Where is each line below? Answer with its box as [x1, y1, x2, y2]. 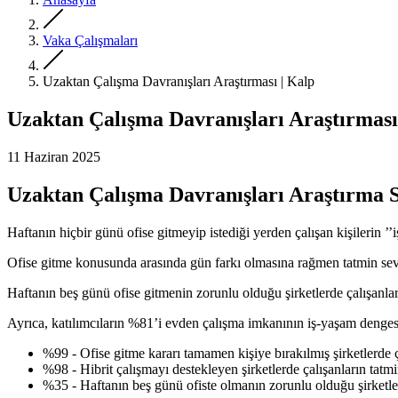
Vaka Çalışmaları [43, 33, 138, 48]
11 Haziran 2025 [7, 148, 100, 164]
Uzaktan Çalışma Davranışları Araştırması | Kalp [43, 74, 314, 89]
